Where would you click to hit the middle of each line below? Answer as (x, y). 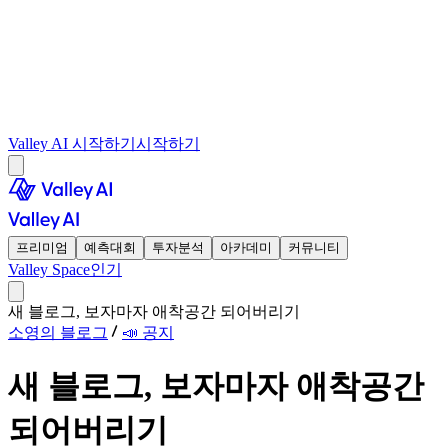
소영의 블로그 (58, 332)
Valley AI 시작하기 (72, 143)
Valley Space (49, 269)
